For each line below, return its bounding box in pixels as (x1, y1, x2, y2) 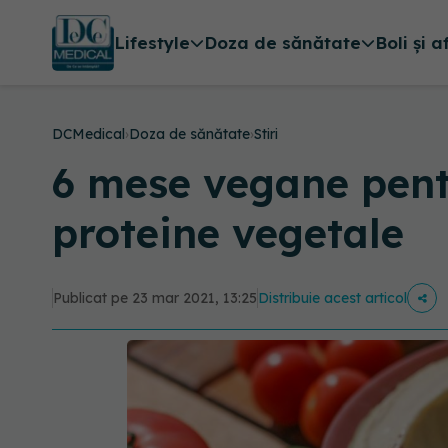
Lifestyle (113, 32, 190, 54)
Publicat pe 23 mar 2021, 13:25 (53, 289, 257, 307)
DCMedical (52, 125, 125, 143)
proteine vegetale (52, 208, 404, 258)
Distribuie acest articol (258, 289, 407, 307)
